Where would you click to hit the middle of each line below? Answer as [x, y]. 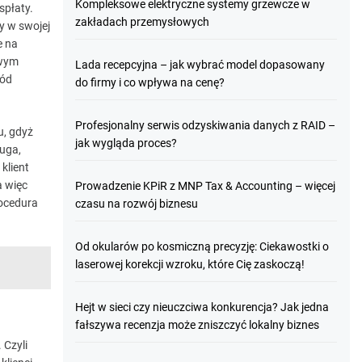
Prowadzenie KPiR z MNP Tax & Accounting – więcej [206, 186]
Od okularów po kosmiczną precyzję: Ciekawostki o [202, 246]
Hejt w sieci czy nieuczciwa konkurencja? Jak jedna [202, 307]
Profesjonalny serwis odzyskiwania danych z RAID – [206, 125]
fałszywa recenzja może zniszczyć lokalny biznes [198, 325]
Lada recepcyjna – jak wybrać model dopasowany [200, 65]
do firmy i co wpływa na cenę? [150, 82]
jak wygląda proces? [126, 143]
